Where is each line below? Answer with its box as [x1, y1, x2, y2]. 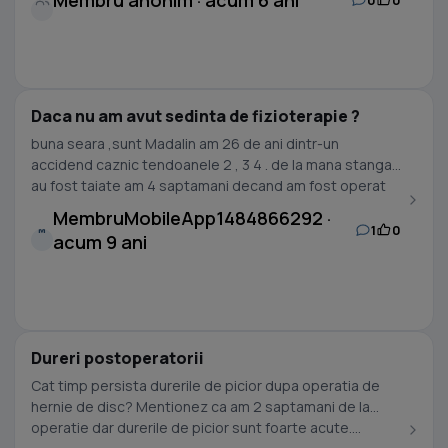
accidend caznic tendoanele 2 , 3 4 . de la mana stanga [31, 155, 253, 174]
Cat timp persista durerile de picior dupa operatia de [31, 376, 380, 395]
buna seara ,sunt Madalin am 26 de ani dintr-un [31, 134, 286, 153]
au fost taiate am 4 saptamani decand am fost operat [31, 176, 386, 195]
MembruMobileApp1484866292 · [53, 206, 331, 230]
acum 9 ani [53, 230, 147, 254]
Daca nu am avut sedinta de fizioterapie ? [31, 105, 360, 127]
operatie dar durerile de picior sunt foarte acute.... [31, 418, 361, 437]
